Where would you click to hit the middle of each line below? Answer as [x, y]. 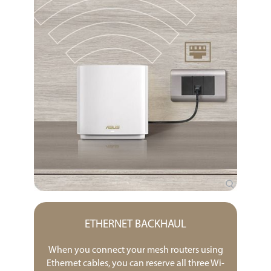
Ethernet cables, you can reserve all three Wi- [135, 264]
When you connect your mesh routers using [135, 251]
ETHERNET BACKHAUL [135, 225]
